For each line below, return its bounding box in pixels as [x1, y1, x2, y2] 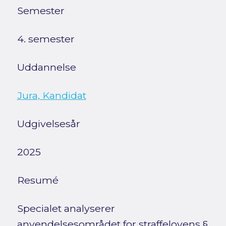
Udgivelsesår [17, 118, 80, 130]
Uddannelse [17, 61, 76, 74]
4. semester [17, 33, 75, 45]
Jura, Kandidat [17, 89, 86, 102]
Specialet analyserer [17, 202, 115, 215]
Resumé [17, 174, 59, 187]
